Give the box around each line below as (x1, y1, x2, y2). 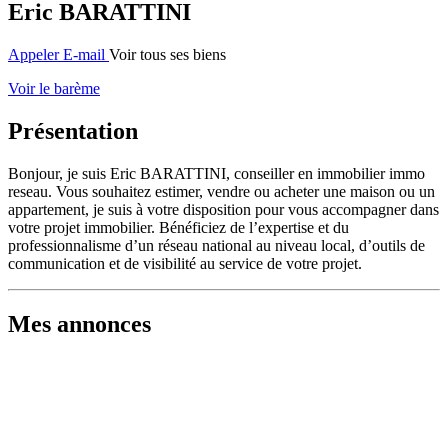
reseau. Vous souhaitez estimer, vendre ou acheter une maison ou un (8, 182, 435, 200)
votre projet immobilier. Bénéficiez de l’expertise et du (8, 218, 349, 236)
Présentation (8, 117, 138, 144)
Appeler (8, 45, 59, 63)
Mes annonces (8, 310, 151, 337)
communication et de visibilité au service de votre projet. (8, 254, 362, 272)
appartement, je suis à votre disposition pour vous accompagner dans (8, 200, 439, 218)
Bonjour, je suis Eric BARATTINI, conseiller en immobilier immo (8, 164, 425, 182)
